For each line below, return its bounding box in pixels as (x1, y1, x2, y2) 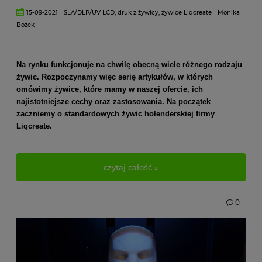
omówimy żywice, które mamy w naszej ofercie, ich (16, 85, 203, 94)
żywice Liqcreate (161, 9, 212, 16)
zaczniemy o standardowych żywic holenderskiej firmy (16, 109, 215, 118)
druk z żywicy (118, 9, 159, 16)
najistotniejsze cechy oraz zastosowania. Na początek (16, 97, 211, 106)
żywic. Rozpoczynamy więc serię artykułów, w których (16, 73, 213, 81)
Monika (218, 9, 240, 16)
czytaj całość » (104, 162, 158, 172)
